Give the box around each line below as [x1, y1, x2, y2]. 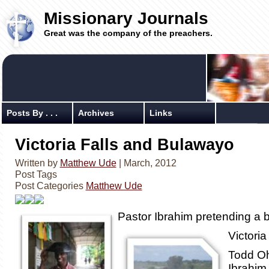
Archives [77, 108, 114, 118]
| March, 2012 [116, 157, 177, 168]
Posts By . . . [6, 108, 58, 118]
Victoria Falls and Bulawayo [14, 136, 234, 154]
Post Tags [14, 169, 57, 180]
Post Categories [14, 180, 86, 191]
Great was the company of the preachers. [43, 28, 213, 38]
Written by [14, 157, 60, 168]
